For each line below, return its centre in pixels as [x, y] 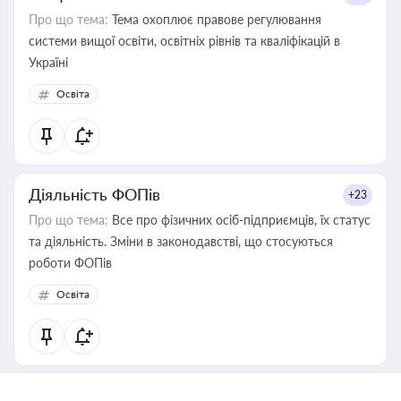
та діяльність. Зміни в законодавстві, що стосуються [181, 241]
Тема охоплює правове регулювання [215, 19]
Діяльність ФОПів [94, 194]
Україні [48, 62]
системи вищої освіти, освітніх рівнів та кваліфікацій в [184, 41]
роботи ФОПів [70, 263]
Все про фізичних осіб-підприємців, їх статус [239, 220]
